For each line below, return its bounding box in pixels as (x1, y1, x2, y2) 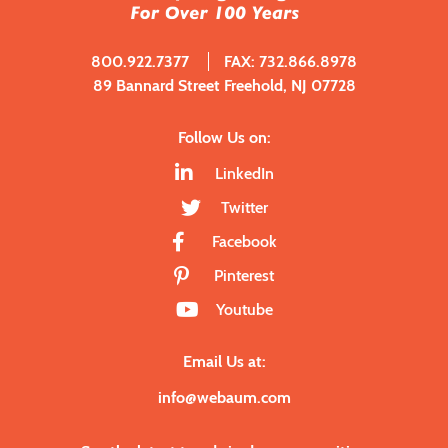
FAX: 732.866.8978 (224, 52, 357, 72)
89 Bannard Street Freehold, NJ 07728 (92, 76, 356, 96)
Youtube (215, 300, 273, 320)
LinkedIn (214, 164, 274, 184)
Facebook (211, 232, 277, 252)
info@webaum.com (157, 388, 291, 408)
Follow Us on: (177, 128, 271, 148)
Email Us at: (182, 352, 266, 372)
